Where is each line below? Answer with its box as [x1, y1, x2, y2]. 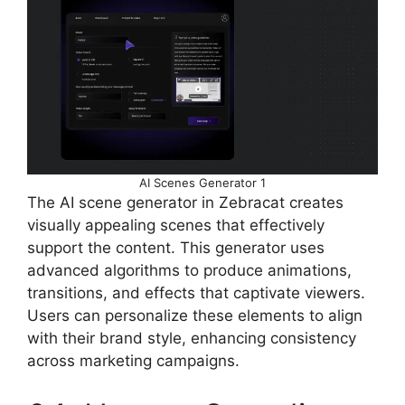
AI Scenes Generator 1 [139, 175, 266, 191]
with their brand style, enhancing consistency [27, 329, 356, 348]
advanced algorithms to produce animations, [27, 261, 352, 280]
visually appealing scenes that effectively [27, 216, 325, 235]
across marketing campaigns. [27, 352, 240, 371]
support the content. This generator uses [27, 239, 325, 258]
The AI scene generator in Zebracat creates [27, 193, 344, 212]
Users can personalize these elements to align [27, 306, 363, 325]
